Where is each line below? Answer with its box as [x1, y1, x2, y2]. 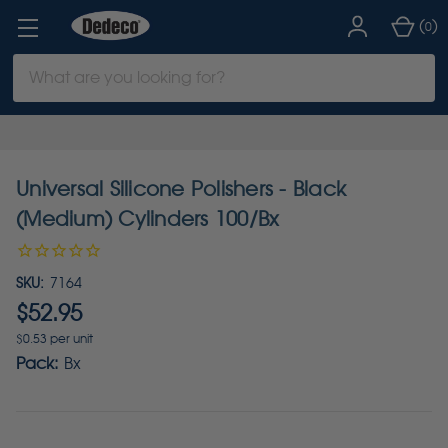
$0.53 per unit [16, 331, 93, 346]
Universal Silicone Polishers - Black [16, 177, 346, 201]
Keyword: [12, 79, 84, 99]
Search [12, 55, 67, 75]
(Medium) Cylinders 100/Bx [16, 207, 280, 231]
